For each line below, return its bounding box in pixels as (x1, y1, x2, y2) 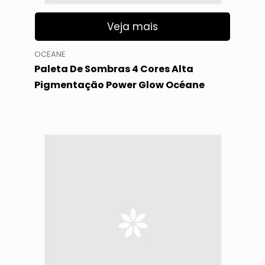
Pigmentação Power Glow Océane (34, 77, 205, 92)
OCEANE (34, 48, 66, 60)
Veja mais (107, 19, 158, 34)
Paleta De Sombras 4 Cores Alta (34, 62, 193, 76)
